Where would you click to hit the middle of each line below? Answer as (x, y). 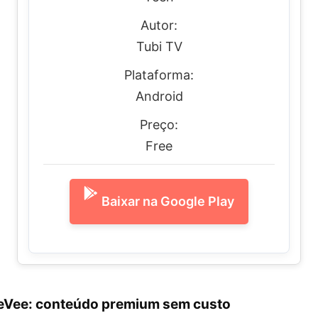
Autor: (159, 25)
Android (159, 96)
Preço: (159, 125)
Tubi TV (159, 46)
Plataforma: (159, 75)
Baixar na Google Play (168, 201)
